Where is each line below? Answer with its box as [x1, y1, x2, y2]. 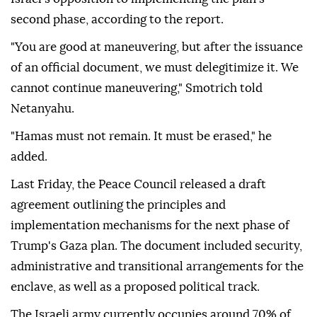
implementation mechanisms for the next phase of [11, 290, 289, 303]
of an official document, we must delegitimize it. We [11, 132, 299, 145]
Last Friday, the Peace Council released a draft [11, 249, 266, 262]
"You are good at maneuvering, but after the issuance [11, 112, 303, 125]
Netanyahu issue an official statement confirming [11, 43, 284, 56]
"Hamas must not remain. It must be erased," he [11, 201, 272, 214]
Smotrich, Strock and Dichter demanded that [11, 23, 260, 35]
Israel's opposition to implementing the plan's [11, 64, 265, 76]
